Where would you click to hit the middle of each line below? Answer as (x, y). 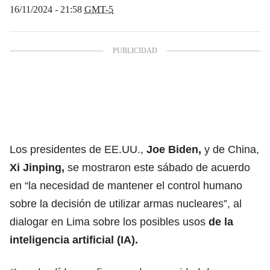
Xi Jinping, (37, 167)
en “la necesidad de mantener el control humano (126, 185)
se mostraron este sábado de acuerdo (157, 167)
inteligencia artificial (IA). (74, 240)
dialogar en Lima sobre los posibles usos (109, 221)
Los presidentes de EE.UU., (77, 149)
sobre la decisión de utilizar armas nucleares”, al (126, 203)
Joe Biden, (172, 149)
